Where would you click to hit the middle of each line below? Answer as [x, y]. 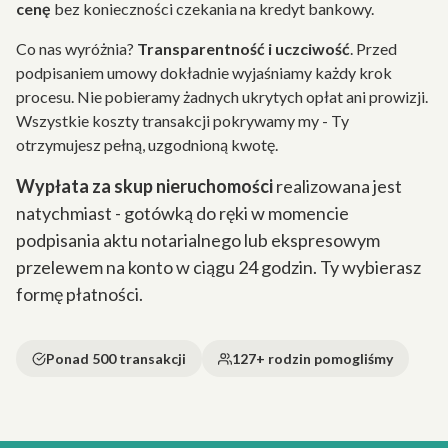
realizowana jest [337, 186]
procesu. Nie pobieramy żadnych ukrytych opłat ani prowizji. [222, 96]
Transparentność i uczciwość [243, 48]
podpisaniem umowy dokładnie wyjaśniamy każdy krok [204, 72]
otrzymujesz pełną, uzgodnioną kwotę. [147, 144]
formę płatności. [79, 294]
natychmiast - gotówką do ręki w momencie [182, 213]
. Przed [373, 48]
